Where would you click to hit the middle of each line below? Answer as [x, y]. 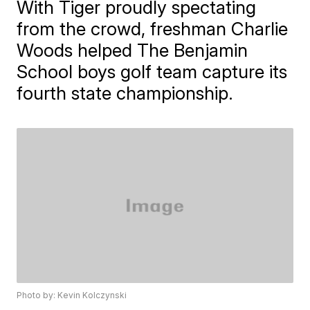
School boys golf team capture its [152, 72]
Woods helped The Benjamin [133, 50]
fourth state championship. [125, 93]
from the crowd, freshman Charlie [153, 29]
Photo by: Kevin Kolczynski [72, 295]
